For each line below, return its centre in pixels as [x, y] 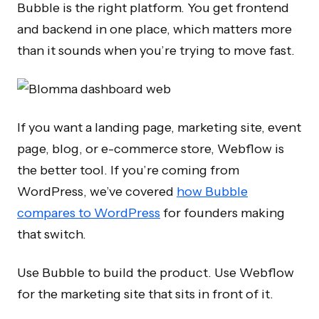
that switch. [52, 234]
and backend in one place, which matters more [155, 29]
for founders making [223, 213]
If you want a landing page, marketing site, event [159, 127]
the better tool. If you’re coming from [128, 170]
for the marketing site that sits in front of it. [145, 294]
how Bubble [212, 192]
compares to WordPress [89, 213]
